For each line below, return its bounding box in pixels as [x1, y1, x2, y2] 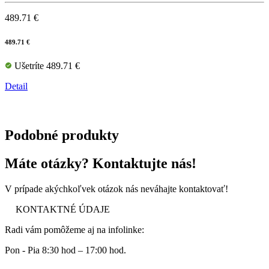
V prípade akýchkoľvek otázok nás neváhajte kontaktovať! [5, 184, 228, 195]
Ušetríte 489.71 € [12, 61, 80, 71]
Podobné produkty [5, 127, 119, 144]
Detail [5, 81, 28, 92]
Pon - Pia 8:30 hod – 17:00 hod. [5, 245, 126, 256]
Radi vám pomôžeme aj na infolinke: [5, 225, 144, 235]
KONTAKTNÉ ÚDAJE [16, 204, 110, 215]
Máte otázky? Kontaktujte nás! [5, 156, 196, 172]
